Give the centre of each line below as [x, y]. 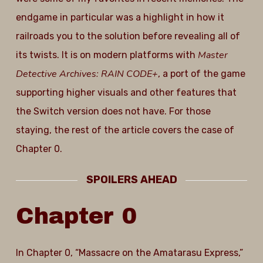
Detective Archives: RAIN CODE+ [87, 74]
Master [213, 55]
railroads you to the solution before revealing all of [128, 36]
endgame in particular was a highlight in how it [120, 17]
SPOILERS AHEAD [131, 180]
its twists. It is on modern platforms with [107, 55]
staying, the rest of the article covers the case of [125, 130]
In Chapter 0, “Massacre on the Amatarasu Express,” [129, 253]
